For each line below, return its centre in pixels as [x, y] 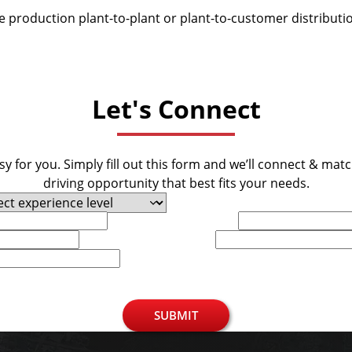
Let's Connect [176, 109]
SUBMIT [176, 315]
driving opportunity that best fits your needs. [176, 183]
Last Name [204, 218]
